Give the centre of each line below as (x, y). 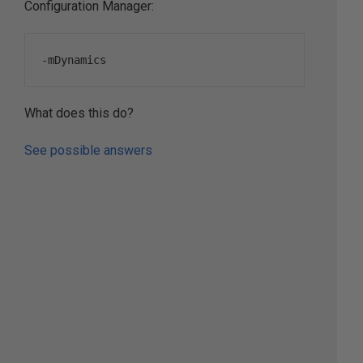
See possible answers (89, 150)
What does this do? (79, 113)
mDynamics (77, 60)
